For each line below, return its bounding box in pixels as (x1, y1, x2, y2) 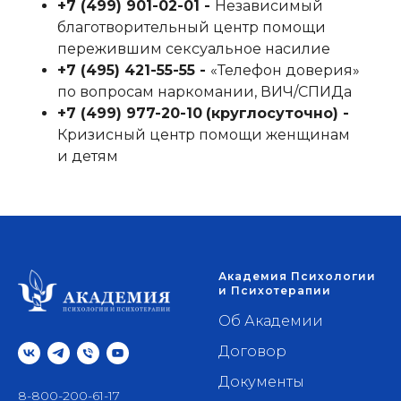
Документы (218, 373, 304, 390)
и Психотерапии (218, 284, 331, 297)
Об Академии (218, 312, 323, 329)
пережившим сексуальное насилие (57, 40, 330, 57)
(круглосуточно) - (206, 105, 349, 122)
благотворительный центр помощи (57, 19, 326, 36)
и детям (57, 148, 118, 165)
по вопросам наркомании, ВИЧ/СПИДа (57, 83, 352, 100)
